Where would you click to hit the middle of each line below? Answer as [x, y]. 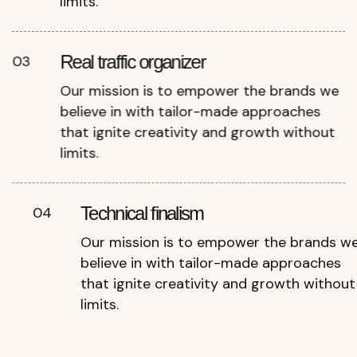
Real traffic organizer [133, 62]
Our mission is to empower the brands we [200, 91]
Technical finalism [142, 214]
